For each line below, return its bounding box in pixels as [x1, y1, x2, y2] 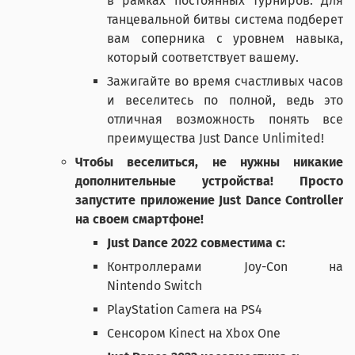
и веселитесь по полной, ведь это [107, 93, 343, 109]
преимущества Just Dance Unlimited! [107, 131, 324, 147]
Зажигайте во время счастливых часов [107, 74, 343, 90]
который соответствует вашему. [107, 50, 299, 66]
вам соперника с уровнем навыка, [107, 31, 343, 47]
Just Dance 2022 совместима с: [107, 235, 285, 251]
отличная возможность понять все [107, 112, 343, 128]
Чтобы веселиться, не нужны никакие [75, 155, 343, 170]
